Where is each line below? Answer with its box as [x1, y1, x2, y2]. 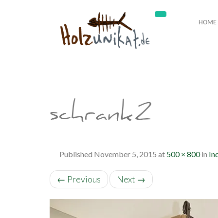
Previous [66, 174, 101, 184]
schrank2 [50, 103, 153, 131]
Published [59, 149, 94, 159]
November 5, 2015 [94, 149, 157, 159]
